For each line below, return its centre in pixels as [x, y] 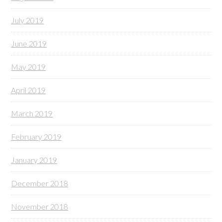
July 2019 [28, 20]
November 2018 [40, 206]
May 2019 [28, 67]
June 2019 [29, 43]
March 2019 [32, 113]
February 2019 [36, 137]
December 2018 [40, 183]
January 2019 [34, 160]
